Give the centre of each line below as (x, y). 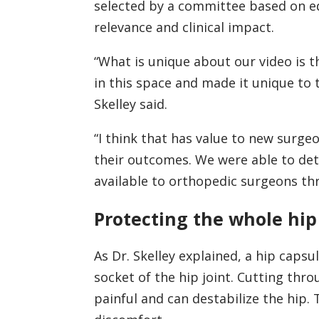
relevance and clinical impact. (184, 27)
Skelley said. (130, 104)
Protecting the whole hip (205, 218)
